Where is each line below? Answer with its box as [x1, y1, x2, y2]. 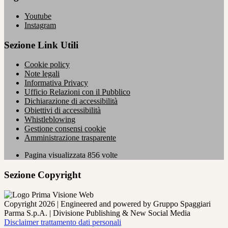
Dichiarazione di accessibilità [24, 97, 118, 106]
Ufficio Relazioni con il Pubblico [24, 88, 130, 97]
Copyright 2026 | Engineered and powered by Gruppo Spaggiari [4, 199, 211, 208]
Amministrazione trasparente [24, 133, 116, 142]
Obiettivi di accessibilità [24, 106, 101, 115]
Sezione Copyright [4, 169, 81, 181]
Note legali [24, 69, 60, 78]
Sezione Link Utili [4, 39, 78, 50]
